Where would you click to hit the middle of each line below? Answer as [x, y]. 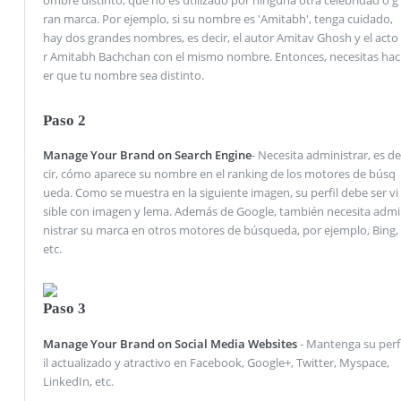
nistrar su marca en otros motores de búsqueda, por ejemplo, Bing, [220, 230]
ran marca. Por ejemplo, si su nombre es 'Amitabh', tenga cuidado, [218, 18]
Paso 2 [64, 120]
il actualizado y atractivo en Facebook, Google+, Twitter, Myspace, [216, 362]
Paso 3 [64, 308]
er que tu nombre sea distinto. [123, 75]
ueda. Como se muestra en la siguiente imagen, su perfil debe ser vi [220, 193]
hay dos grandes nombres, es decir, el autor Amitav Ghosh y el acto [220, 37]
